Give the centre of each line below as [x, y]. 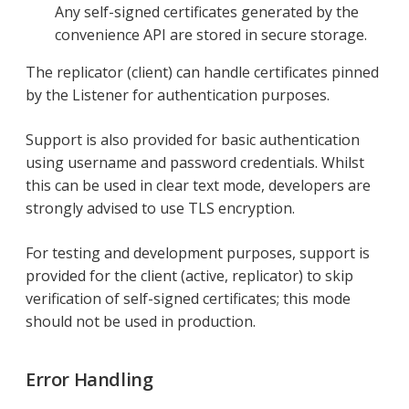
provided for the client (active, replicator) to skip [189, 276]
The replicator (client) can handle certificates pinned [202, 73]
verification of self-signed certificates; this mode [188, 299]
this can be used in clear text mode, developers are [198, 186]
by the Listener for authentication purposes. [178, 95]
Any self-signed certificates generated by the [207, 12]
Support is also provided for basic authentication [193, 140]
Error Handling [89, 380]
